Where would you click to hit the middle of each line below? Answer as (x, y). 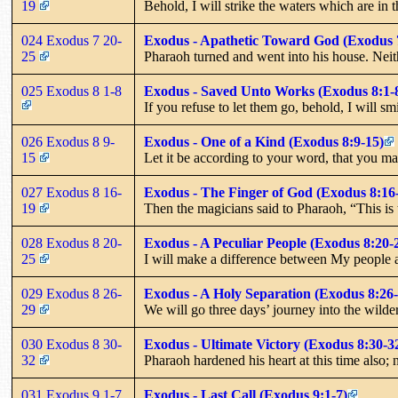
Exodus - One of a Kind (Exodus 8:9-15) (264, 141)
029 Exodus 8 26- (72, 293)
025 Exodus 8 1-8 (73, 91)
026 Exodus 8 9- (68, 141)
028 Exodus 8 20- (72, 243)
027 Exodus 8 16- (72, 192)
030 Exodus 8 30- (72, 344)
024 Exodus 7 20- (72, 40)
